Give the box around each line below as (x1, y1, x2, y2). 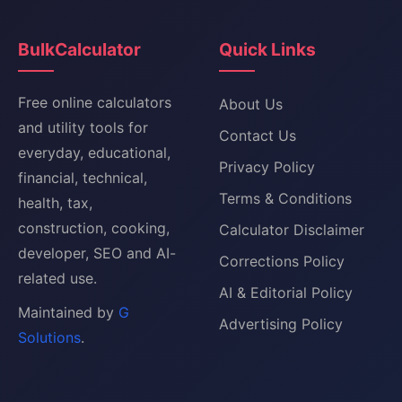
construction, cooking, (18, 219, 170, 237)
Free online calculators (18, 93, 171, 111)
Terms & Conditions (219, 189, 352, 207)
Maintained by (18, 303, 118, 321)
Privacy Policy (219, 158, 315, 176)
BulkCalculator (18, 39, 141, 60)
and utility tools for (18, 118, 148, 136)
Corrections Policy (219, 252, 345, 270)
